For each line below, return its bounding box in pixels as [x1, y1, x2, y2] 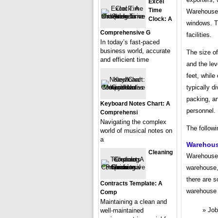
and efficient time [100, 56, 149, 63]
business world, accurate [100, 47, 170, 54]
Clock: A [148, 16, 172, 22]
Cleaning [148, 149, 173, 156]
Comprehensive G [100, 29, 150, 36]
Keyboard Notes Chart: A [100, 100, 170, 107]
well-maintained [100, 207, 144, 214]
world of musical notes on [100, 127, 172, 134]
